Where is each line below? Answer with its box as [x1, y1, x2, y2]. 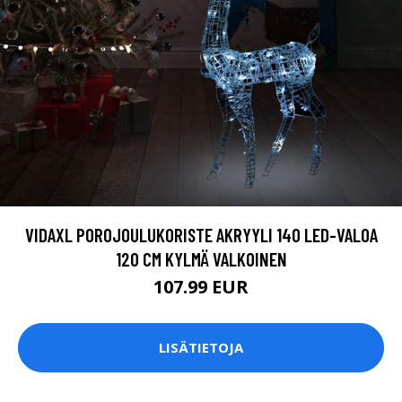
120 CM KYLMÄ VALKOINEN [115, 247, 287, 270]
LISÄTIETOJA [159, 338, 243, 357]
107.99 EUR [153, 274, 249, 299]
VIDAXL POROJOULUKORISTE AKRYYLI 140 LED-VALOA [24, 223, 378, 246]
